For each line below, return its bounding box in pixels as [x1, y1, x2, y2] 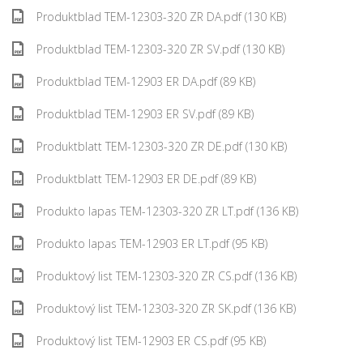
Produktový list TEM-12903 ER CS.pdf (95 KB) [36, 333, 266, 348]
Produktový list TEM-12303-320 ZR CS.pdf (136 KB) [36, 268, 297, 284]
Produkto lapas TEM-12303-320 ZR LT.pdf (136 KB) [36, 203, 298, 219]
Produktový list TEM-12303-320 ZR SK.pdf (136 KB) [36, 301, 296, 316]
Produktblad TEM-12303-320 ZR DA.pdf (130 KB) [36, 9, 286, 24]
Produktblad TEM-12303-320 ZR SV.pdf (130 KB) [36, 41, 284, 57]
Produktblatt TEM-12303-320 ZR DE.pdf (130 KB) [36, 139, 287, 154]
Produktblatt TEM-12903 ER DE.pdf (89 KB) [36, 171, 256, 186]
